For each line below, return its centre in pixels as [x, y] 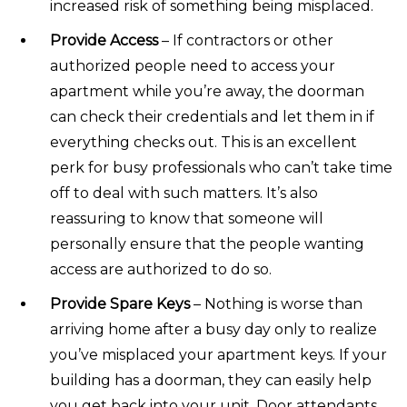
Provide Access [104, 40]
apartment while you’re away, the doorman [207, 91]
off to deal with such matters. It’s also [184, 193]
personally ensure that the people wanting [207, 243]
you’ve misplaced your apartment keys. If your [218, 354]
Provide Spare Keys [120, 303]
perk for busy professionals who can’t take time [221, 167]
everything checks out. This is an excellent [203, 142]
